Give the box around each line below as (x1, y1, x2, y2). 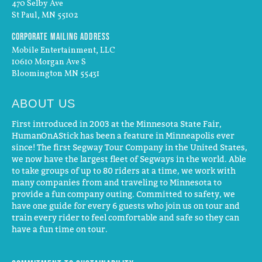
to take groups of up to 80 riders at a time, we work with (12, 166, 236, 175)
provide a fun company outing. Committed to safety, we (12, 189, 235, 199)
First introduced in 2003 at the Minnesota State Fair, (12, 119, 222, 129)
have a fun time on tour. (12, 224, 108, 234)
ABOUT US (12, 97, 75, 110)
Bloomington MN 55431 (12, 68, 99, 80)
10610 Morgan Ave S (12, 57, 86, 68)
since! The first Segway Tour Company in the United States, (12, 142, 247, 152)
